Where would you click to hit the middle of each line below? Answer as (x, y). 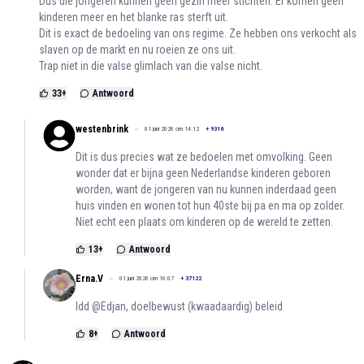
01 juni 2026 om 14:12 (172, 129)
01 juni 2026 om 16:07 (147, 279)
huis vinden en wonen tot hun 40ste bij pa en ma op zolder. (210, 206)
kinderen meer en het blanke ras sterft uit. (134, 17)
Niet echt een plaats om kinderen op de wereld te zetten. (204, 222)
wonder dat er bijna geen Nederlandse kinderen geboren (203, 173)
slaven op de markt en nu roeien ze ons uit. (137, 50)
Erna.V (89, 279)
